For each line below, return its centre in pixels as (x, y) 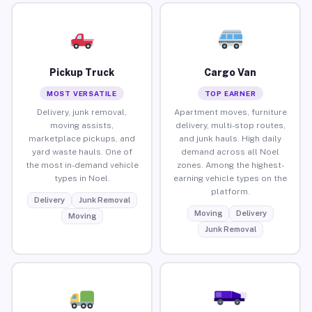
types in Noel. (82, 178)
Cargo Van (230, 72)
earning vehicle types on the (230, 178)
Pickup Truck (82, 72)
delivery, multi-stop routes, (230, 125)
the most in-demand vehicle (82, 165)
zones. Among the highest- (230, 165)
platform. (230, 191)
